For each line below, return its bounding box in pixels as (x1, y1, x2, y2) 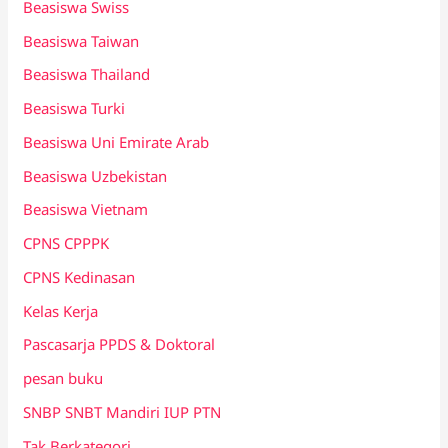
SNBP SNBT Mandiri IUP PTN (23, 401, 222, 422)
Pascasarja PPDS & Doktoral (23, 334, 216, 355)
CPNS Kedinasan (23, 266, 136, 287)
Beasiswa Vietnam (23, 199, 149, 220)
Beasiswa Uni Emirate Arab (23, 131, 210, 152)
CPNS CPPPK (23, 233, 110, 254)
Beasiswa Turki (23, 98, 126, 119)
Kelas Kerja (23, 300, 99, 321)
